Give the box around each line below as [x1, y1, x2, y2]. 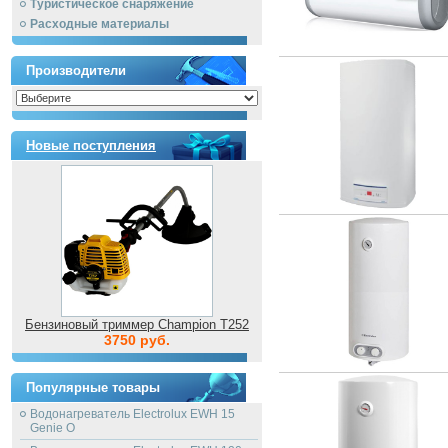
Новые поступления [26, 138, 156, 153]
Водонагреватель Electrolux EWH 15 [30, 407, 235, 421]
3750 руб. [104, 332, 170, 348]
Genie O [30, 421, 75, 435]
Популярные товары [26, 380, 160, 395]
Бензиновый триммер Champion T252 [25, 317, 249, 332]
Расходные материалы [30, 17, 169, 31]
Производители [26, 63, 126, 78]
